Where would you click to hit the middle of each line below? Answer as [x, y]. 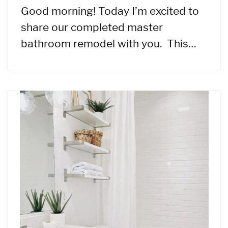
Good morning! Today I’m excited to [110, 11]
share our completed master [92, 27]
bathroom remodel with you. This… [109, 44]
